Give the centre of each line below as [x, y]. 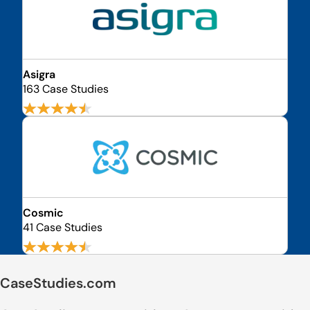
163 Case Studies [66, 89]
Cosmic [43, 213]
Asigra [39, 74]
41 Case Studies [63, 227]
